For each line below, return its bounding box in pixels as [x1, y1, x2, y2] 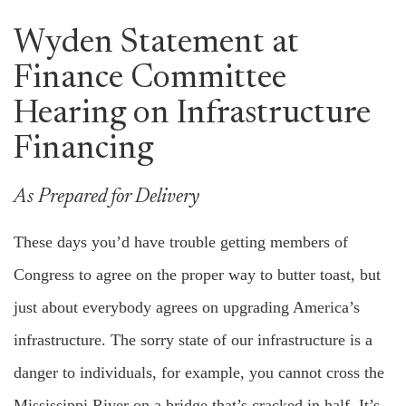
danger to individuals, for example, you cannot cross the [14, 363, 384, 382]
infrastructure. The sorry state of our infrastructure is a [14, 331, 372, 349]
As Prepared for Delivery [14, 188, 199, 208]
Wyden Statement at [14, 28, 299, 61]
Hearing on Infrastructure [14, 99, 371, 131]
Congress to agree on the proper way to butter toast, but [14, 266, 381, 284]
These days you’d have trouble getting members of [14, 233, 348, 251]
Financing [14, 134, 153, 167]
